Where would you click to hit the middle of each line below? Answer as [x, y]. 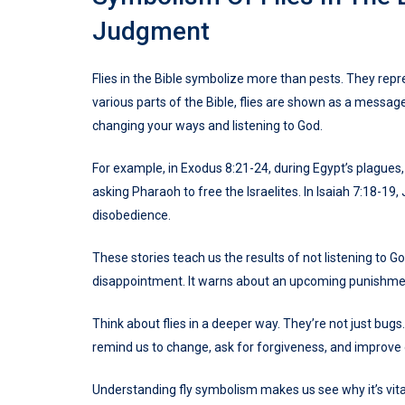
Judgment [151, 32]
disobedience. [132, 216]
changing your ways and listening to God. [207, 126]
